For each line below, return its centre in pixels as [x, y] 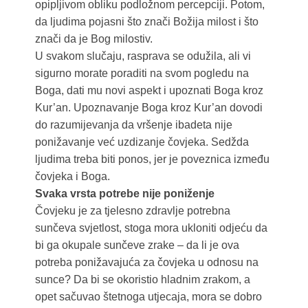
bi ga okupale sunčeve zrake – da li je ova [137, 245]
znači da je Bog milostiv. [93, 39]
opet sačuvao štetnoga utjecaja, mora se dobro [148, 297]
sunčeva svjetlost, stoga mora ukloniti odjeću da [151, 228]
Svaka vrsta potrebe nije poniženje [124, 194]
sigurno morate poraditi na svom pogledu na [142, 74]
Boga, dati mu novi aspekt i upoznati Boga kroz [149, 91]
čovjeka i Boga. [72, 177]
